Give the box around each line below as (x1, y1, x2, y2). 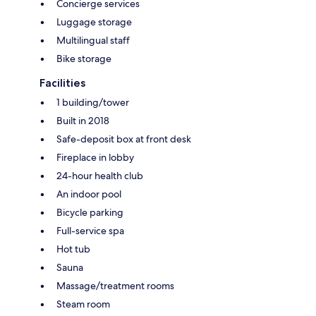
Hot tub (56, 242, 90, 255)
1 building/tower (56, 95, 129, 109)
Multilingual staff (56, 33, 130, 47)
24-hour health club (56, 169, 143, 182)
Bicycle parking (56, 205, 123, 219)
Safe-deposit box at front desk (56, 132, 191, 145)
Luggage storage (56, 15, 132, 28)
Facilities (39, 75, 85, 90)
